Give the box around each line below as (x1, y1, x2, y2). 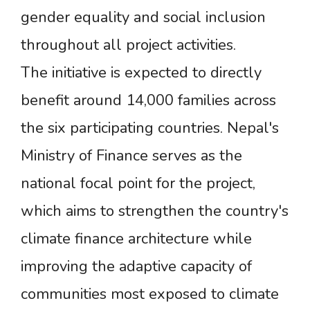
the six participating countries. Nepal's (21, 117, 279, 138)
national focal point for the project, (21, 172, 255, 194)
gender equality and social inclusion (21, 6, 266, 28)
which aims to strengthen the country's (21, 200, 289, 221)
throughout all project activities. (21, 34, 236, 55)
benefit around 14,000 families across (21, 89, 276, 111)
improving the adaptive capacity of (21, 255, 252, 277)
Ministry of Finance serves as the (21, 145, 242, 166)
